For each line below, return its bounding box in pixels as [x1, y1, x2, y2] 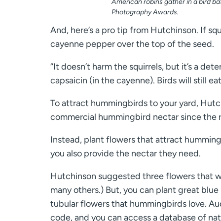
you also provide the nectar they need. [50, 147, 201, 159]
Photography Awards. [111, 8, 179, 17]
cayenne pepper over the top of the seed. [50, 38, 214, 49]
